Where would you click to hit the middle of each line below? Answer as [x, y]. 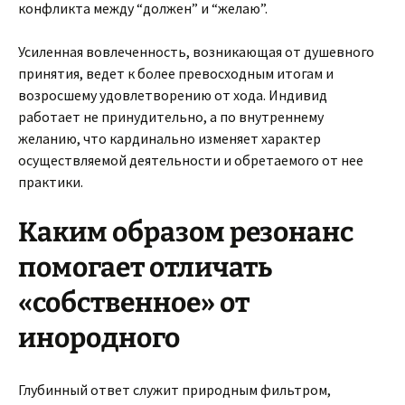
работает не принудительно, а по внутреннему [171, 117]
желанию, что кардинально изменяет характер [170, 138]
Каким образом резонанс [186, 232]
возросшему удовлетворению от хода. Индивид [173, 95]
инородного [99, 338]
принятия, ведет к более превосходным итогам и [176, 73]
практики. [51, 182]
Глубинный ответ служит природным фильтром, [174, 390]
